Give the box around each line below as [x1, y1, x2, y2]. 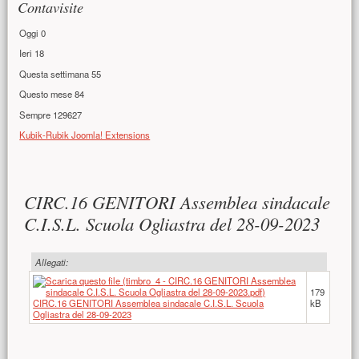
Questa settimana [19, 67, 92, 80]
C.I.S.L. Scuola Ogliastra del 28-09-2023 [24, 211, 321, 236]
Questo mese [19, 87, 75, 101]
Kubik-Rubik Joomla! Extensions [19, 127, 151, 141]
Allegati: [34, 255, 68, 268]
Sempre [19, 107, 54, 121]
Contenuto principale [11, 170, 203, 200]
